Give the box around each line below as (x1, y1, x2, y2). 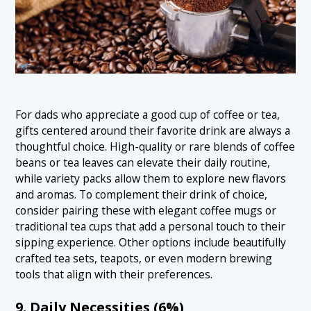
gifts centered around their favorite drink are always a (15, 122, 291, 138)
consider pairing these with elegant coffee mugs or (15, 202, 277, 218)
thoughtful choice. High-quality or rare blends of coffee (15, 138, 296, 154)
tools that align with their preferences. (15, 266, 213, 282)
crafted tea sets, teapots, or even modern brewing (15, 250, 273, 266)
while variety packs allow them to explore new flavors (15, 170, 287, 186)
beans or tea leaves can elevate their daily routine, (15, 154, 271, 170)
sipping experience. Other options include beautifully (15, 234, 287, 250)
